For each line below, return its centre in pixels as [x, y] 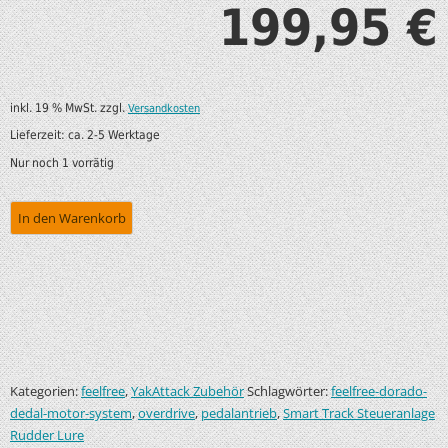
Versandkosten [164, 108]
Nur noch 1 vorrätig [62, 163]
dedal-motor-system [71, 414]
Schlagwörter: [289, 391]
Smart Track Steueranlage [359, 414]
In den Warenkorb [71, 217]
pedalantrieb [239, 414]
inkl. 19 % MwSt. [53, 107]
